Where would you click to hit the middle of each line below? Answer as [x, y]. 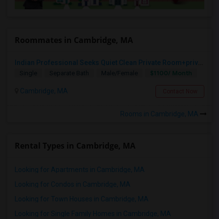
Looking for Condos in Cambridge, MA [73, 184]
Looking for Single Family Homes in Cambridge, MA [93, 213]
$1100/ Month [171, 73]
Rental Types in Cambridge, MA [75, 145]
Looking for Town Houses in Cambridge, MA [82, 199]
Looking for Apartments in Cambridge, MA [80, 169]
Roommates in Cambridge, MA [74, 40]
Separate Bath [69, 73]
